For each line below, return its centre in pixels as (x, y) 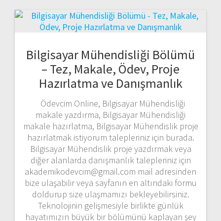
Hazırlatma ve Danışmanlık (110, 83)
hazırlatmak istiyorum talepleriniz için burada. (110, 137)
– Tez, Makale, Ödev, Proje (110, 69)
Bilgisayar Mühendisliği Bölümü (110, 54)
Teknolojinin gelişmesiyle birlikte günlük (110, 205)
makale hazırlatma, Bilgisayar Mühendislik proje (110, 126)
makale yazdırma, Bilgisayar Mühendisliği (110, 114)
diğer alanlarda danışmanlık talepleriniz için (110, 160)
